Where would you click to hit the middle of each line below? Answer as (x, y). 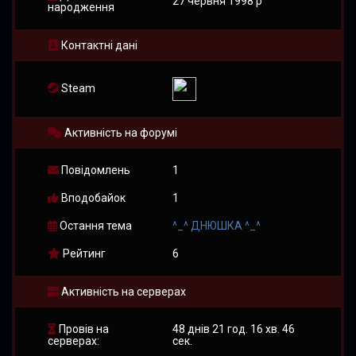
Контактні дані (98, 46)
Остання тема (94, 226)
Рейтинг (83, 254)
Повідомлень (94, 170)
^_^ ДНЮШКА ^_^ (216, 226)
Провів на (82, 329)
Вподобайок (92, 198)
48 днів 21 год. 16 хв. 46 (233, 329)
